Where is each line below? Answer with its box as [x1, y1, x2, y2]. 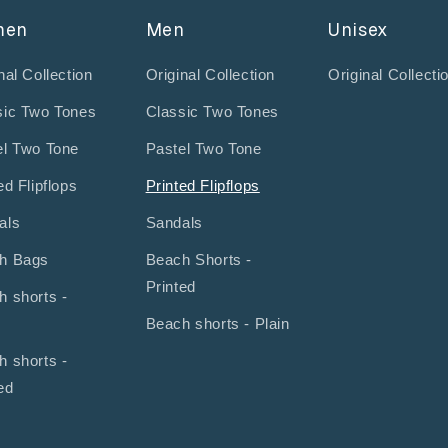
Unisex [328, 19, 389, 41]
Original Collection [145, 66, 275, 84]
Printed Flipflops [145, 177, 260, 195]
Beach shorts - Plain [145, 315, 290, 333]
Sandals [145, 214, 203, 232]
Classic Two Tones [145, 103, 279, 121]
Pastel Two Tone [145, 140, 262, 158]
